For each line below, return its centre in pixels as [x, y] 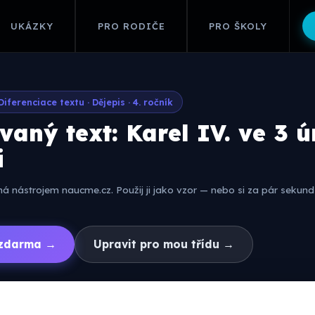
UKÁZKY [32, 26]
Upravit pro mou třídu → [164, 244]
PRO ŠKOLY [238, 26]
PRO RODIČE [131, 26]
